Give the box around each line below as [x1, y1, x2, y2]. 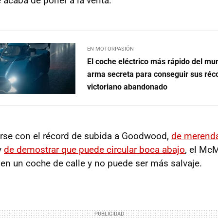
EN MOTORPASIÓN [87, 46, 134, 53]
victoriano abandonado [87, 82, 168, 92]
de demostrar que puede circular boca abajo [4, 144, 185, 155]
